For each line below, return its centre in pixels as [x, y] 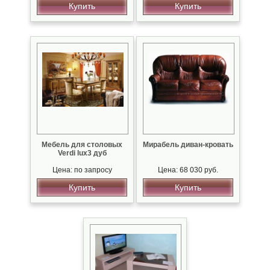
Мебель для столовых [82, 145]
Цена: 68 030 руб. [188, 170]
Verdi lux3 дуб [82, 153]
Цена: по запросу [82, 170]
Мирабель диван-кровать [188, 145]
